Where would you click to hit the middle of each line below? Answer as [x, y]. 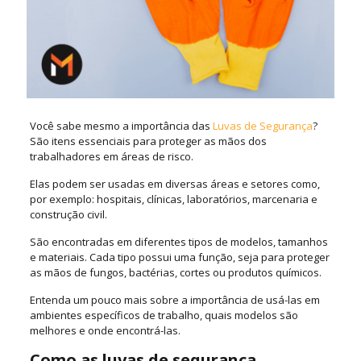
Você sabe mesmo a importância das [121, 126]
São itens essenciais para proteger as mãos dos [148, 141]
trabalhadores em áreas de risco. [111, 157]
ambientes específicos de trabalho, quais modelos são [164, 315]
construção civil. [68, 215]
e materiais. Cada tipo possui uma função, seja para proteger [179, 257]
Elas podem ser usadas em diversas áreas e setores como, [174, 184]
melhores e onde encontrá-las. [105, 331]
